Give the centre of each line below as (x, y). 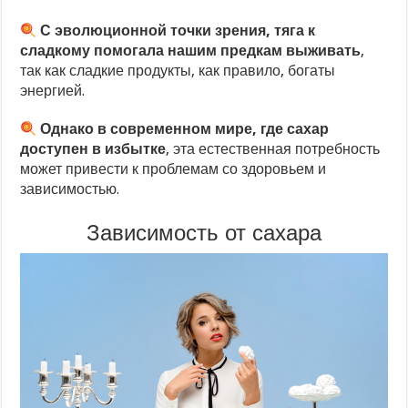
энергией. (53, 91)
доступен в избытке (93, 149)
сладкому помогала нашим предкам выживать (191, 51)
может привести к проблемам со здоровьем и (173, 169)
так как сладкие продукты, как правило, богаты (178, 71)
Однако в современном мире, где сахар (183, 129)
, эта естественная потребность (273, 149)
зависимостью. (70, 189)
